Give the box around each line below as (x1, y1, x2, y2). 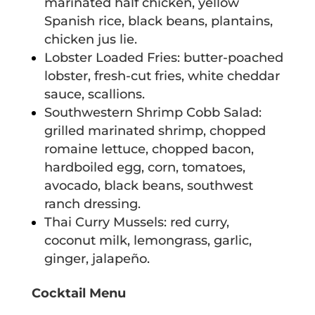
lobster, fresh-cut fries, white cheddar (44, 68, 280, 84)
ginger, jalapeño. (44, 251, 150, 267)
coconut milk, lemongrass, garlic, (44, 233, 252, 249)
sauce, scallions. (44, 86, 145, 103)
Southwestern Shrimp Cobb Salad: (44, 105, 262, 121)
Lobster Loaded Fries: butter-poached (44, 50, 283, 66)
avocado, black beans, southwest (44, 178, 253, 194)
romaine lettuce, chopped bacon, (44, 141, 254, 157)
